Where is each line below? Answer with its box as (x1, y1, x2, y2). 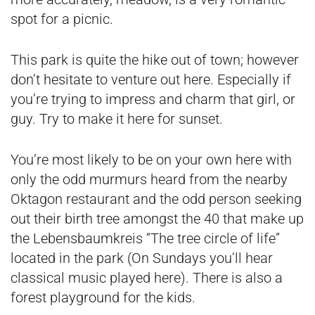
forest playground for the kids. (11, 289, 195, 306)
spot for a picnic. (11, 11, 113, 27)
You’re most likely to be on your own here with (11, 151, 292, 168)
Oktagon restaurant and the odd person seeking (11, 191, 302, 207)
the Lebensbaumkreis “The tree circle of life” (11, 230, 280, 247)
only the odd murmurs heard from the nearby (11, 171, 288, 188)
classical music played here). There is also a (11, 269, 283, 286)
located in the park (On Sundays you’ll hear (11, 250, 273, 266)
